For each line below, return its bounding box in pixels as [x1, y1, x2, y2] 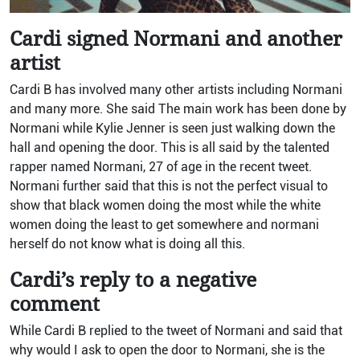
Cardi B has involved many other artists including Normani [10, 81, 342, 97]
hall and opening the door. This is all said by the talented [10, 139, 329, 155]
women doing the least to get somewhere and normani [10, 216, 319, 232]
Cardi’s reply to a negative [10, 264, 256, 292]
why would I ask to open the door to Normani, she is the [10, 342, 325, 358]
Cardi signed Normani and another [10, 23, 342, 51]
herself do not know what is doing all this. [10, 235, 248, 252]
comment [10, 288, 100, 317]
